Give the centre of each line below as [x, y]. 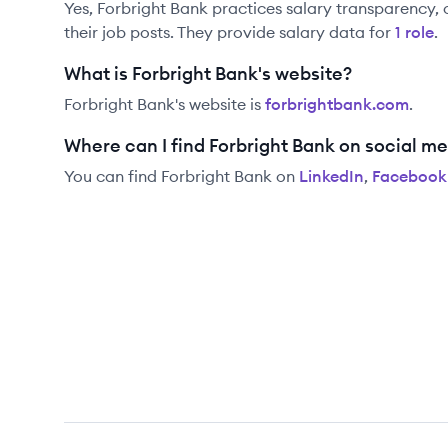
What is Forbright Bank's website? [208, 73]
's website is [218, 104]
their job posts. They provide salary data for [227, 32]
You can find [112, 176]
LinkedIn [331, 176]
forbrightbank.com [337, 104]
